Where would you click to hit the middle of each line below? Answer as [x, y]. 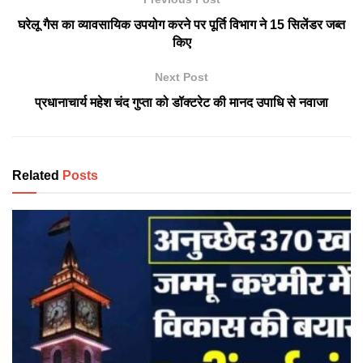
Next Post [181, 77]
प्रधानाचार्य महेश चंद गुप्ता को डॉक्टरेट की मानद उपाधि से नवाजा [181, 103]
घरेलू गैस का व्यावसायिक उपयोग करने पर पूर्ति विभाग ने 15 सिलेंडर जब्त [181, 25]
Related [36, 176]
